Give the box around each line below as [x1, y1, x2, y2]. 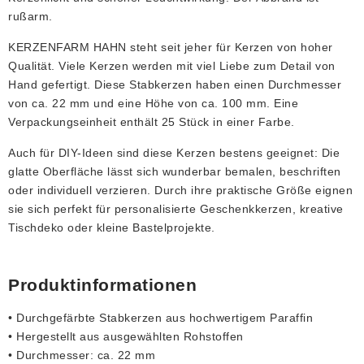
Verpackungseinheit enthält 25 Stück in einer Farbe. [8, 115, 295, 129]
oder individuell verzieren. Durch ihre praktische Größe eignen [8, 184, 353, 197]
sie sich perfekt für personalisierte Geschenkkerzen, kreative [8, 202, 344, 216]
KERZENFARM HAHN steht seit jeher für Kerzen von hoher [8, 41, 333, 54]
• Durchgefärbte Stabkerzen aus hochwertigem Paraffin [8, 311, 313, 325]
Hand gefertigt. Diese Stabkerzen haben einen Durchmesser [8, 78, 341, 92]
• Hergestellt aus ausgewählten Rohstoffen [8, 330, 244, 344]
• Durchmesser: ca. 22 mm [8, 349, 155, 362]
